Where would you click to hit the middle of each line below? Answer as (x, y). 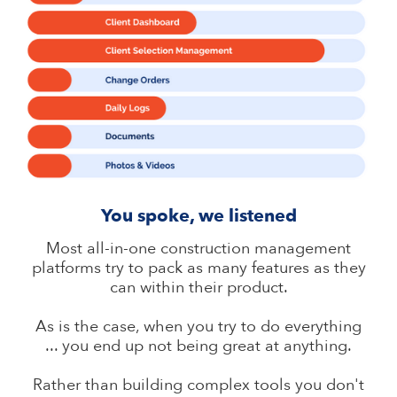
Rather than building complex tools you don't (198, 385)
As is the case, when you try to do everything (198, 326)
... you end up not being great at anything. (198, 346)
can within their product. (198, 287)
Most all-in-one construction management (198, 248)
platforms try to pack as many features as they (198, 268)
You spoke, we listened (198, 216)
